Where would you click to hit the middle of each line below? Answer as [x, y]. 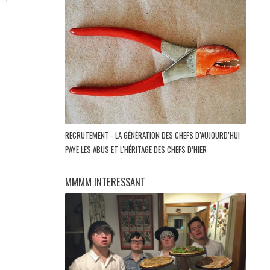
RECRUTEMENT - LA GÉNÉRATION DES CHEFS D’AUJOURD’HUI [152, 135]
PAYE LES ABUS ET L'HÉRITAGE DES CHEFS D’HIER [137, 150]
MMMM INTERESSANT [105, 182]
